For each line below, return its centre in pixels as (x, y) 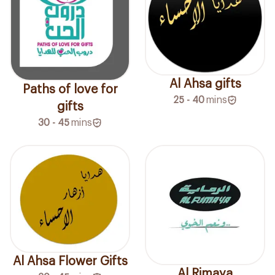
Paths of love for (70, 90)
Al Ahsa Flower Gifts (70, 262)
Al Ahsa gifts (205, 84)
